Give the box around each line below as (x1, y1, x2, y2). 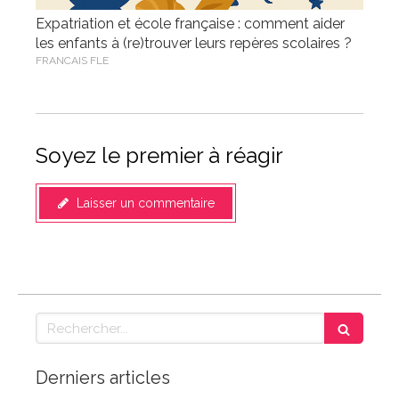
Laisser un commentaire (77, 196, 215, 210)
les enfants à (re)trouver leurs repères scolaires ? (36, 35, 352, 52)
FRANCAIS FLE (36, 54, 109, 67)
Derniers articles (36, 367, 170, 388)
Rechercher (35, 313, 113, 329)
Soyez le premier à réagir (36, 142, 283, 168)
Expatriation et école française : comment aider (36, 15, 345, 32)
